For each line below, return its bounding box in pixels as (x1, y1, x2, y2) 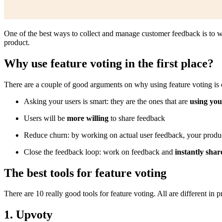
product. (4, 38, 30, 47)
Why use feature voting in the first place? (4, 56, 214, 70)
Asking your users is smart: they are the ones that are (24, 97, 190, 106)
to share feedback (109, 113, 165, 122)
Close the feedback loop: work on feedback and (24, 147, 175, 156)
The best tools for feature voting (4, 166, 166, 179)
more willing (67, 113, 109, 122)
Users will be (24, 113, 67, 122)
